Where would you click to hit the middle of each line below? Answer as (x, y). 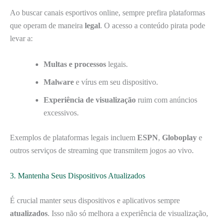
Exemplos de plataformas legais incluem (74, 137)
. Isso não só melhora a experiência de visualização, (128, 214)
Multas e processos (75, 64)
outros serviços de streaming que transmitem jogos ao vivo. (102, 150)
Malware (59, 82)
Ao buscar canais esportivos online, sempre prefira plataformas (108, 12)
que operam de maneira (47, 25)
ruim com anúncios (166, 100)
